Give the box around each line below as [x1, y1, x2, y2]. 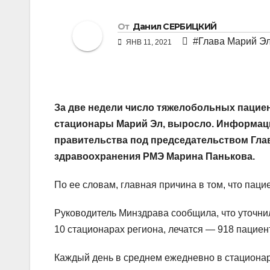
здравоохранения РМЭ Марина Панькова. [54, 151, 255, 162]
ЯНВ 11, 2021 [124, 38, 174, 47]
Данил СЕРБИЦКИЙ [132, 21, 217, 33]
